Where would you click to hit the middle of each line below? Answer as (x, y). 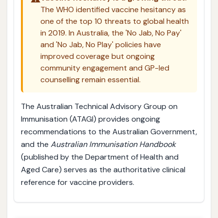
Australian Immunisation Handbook (113, 144)
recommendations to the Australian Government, (109, 131)
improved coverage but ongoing (97, 56)
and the (36, 144)
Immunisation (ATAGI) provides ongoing (90, 119)
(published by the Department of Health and (100, 157)
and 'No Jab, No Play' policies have (100, 45)
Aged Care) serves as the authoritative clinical (103, 169)
